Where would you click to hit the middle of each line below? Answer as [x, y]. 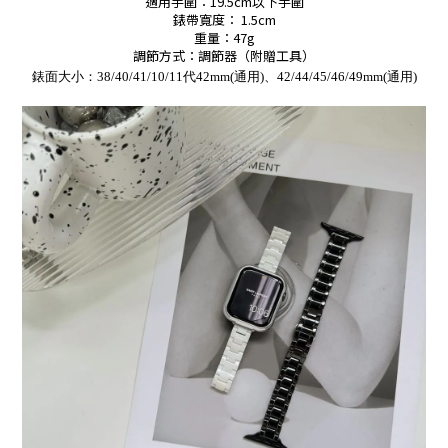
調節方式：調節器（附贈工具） [224, 55]
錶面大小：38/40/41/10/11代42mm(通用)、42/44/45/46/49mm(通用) [224, 76]
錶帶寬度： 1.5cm [224, 19]
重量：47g [224, 37]
